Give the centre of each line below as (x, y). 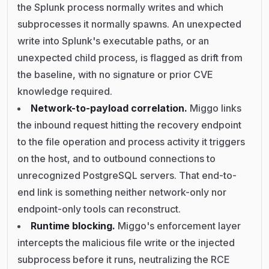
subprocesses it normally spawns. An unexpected (129, 24)
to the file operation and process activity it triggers (131, 141)
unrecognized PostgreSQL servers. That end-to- (127, 175)
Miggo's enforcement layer (179, 225)
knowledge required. (65, 91)
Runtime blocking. (74, 225)
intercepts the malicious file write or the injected (126, 242)
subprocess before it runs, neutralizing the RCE (124, 259)
